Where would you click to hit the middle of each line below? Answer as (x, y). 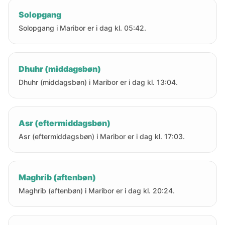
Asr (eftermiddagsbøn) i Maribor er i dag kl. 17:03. (102, 136)
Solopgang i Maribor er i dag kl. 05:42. (82, 28)
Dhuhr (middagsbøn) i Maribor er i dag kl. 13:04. (98, 82)
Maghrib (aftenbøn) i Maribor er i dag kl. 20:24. (97, 191)
